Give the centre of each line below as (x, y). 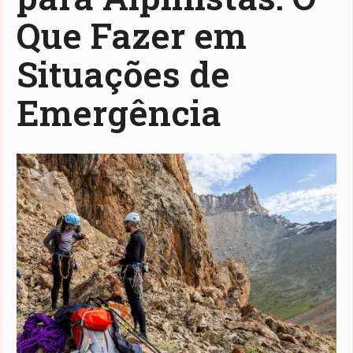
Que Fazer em (132, 35)
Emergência (119, 112)
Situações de (123, 74)
